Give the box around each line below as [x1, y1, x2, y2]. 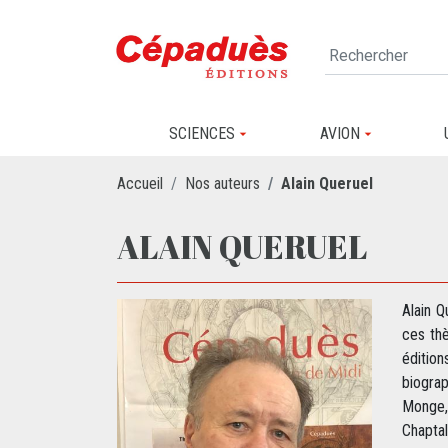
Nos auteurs [185, 173, 260, 193]
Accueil [117, 173, 163, 193]
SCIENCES [169, 124, 235, 143]
